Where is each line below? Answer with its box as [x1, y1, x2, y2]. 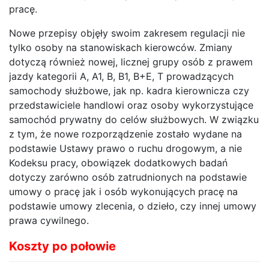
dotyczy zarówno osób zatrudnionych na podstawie [9, 171, 247, 184]
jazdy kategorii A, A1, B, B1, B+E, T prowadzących [9, 70, 234, 83]
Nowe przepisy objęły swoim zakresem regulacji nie [9, 27, 245, 40]
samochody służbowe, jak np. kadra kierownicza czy [9, 85, 249, 97]
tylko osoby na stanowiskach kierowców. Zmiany [9, 41, 232, 54]
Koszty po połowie [9, 239, 116, 254]
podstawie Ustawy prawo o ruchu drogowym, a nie [9, 142, 242, 155]
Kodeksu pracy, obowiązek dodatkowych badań [9, 157, 228, 169]
